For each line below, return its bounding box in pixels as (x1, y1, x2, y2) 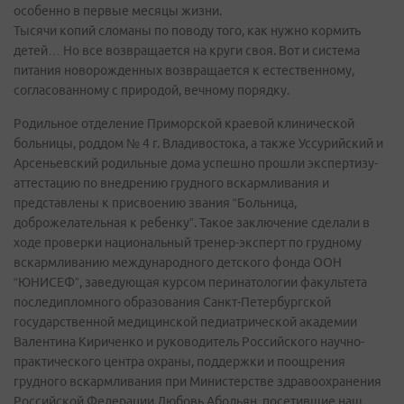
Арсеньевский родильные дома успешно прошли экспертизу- (14, 156, 378, 170)
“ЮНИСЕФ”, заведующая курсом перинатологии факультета (14, 275, 367, 289)
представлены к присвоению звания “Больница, (14, 196, 297, 210)
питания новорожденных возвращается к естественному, (14, 63, 354, 78)
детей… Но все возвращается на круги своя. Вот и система (14, 43, 360, 58)
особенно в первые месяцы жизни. (14, 4, 222, 18)
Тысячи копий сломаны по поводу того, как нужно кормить (14, 23, 361, 38)
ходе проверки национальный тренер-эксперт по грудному (14, 235, 362, 250)
